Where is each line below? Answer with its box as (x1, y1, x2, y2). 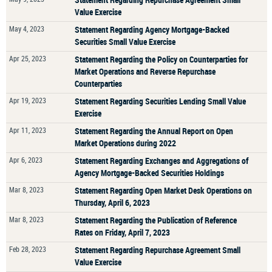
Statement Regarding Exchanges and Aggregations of (75, 155, 248, 166)
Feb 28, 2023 (9, 244, 46, 254)
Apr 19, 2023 (9, 95, 46, 105)
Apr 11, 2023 (9, 125, 46, 135)
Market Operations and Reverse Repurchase (75, 66, 216, 77)
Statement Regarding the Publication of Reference (75, 214, 237, 226)
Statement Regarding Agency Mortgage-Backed (75, 24, 229, 35)
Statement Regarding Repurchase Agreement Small (75, 244, 240, 256)
